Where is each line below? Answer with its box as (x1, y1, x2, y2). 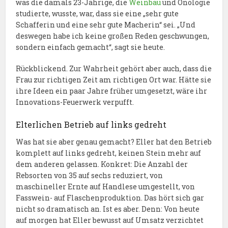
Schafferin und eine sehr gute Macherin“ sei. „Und (16, 19, 196, 30)
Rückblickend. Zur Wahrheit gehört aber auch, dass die (16, 63, 212, 73)
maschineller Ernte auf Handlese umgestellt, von (16, 181, 195, 191)
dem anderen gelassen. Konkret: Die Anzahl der (16, 159, 188, 169)
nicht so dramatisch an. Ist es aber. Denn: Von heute (16, 204, 200, 214)
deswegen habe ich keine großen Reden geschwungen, (16, 31, 210, 41)
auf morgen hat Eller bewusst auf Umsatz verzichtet (16, 215, 204, 225)
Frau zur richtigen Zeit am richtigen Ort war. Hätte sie (16, 74, 212, 84)
